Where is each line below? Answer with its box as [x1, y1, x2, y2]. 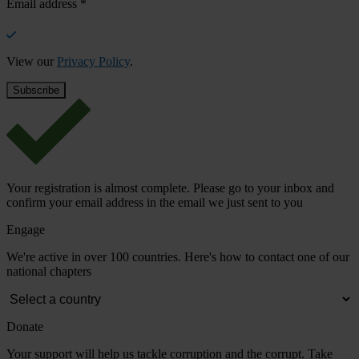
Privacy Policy [57, 54, 130, 69]
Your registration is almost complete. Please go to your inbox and [6, 181, 334, 196]
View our [6, 54, 57, 69]
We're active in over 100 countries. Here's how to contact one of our [6, 250, 349, 264]
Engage [6, 223, 45, 237]
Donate [6, 320, 43, 334]
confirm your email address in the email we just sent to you [6, 196, 303, 210]
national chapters [6, 264, 91, 279]
